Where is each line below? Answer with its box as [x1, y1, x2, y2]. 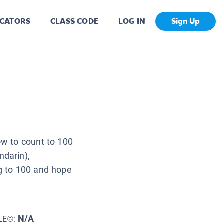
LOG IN [118, 16, 145, 27]
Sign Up [171, 16, 200, 27]
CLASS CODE [50, 16, 98, 27]
